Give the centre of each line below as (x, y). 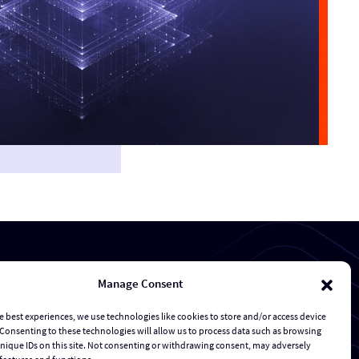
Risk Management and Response (96, 338)
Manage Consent (140, 283)
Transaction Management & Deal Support (119, 305)
